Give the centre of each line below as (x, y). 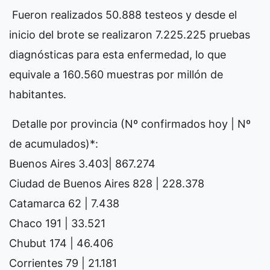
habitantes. (38, 94)
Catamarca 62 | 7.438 (64, 203)
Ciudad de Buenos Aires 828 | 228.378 (107, 183)
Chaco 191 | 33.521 (57, 223)
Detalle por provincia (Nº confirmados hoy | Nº (130, 124)
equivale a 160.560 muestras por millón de (116, 74)
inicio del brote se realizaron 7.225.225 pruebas (130, 34)
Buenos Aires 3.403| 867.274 (82, 163)
